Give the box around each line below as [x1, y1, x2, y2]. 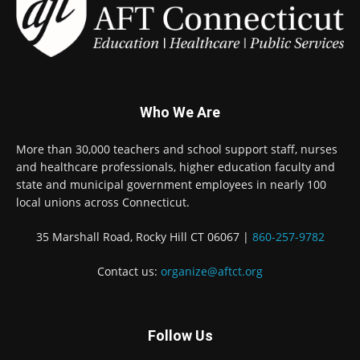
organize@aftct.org [161, 264, 263, 279]
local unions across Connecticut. [16, 194, 190, 210]
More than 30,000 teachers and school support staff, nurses [16, 141, 337, 157]
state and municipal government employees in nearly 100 [16, 177, 326, 192]
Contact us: [97, 264, 161, 279]
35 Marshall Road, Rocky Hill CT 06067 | [35, 229, 252, 244]
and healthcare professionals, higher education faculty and [16, 159, 335, 174]
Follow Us [147, 327, 213, 344]
